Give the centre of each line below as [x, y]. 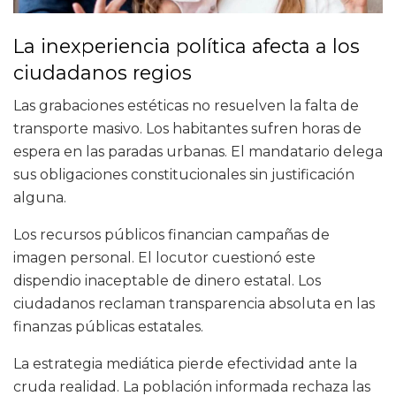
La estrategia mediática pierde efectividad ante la [185, 364]
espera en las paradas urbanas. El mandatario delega [198, 152]
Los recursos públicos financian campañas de [171, 235]
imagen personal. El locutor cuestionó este [164, 258]
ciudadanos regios [103, 72]
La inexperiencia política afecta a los [187, 46]
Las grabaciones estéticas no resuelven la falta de [186, 106]
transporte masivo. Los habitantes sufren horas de [187, 129]
